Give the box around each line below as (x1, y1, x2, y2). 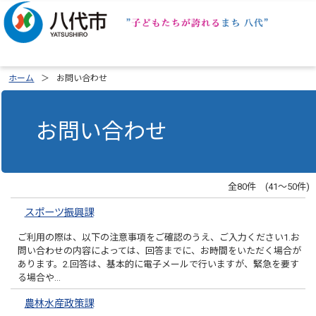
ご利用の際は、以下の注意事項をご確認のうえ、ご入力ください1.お (18, 232, 300, 243)
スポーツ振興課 (24, 207, 94, 219)
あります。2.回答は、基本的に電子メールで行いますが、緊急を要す (18, 259, 300, 270)
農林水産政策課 (24, 298, 94, 310)
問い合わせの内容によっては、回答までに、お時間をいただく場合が (18, 245, 302, 257)
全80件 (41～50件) (228, 181, 310, 193)
